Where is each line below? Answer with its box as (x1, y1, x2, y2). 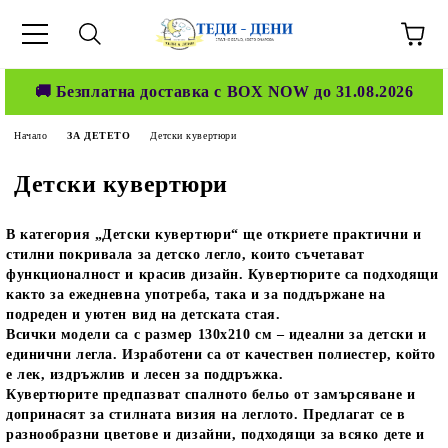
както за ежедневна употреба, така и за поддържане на (6, 287, 386, 302)
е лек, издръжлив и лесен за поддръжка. (6, 367, 284, 382)
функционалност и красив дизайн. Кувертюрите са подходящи (6, 267, 439, 282)
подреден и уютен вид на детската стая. (6, 307, 281, 322)
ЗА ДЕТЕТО (67, 130, 131, 141)
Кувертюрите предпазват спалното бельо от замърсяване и (6, 387, 416, 402)
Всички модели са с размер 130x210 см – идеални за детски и (6, 327, 427, 342)
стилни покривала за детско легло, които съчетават (6, 247, 365, 262)
